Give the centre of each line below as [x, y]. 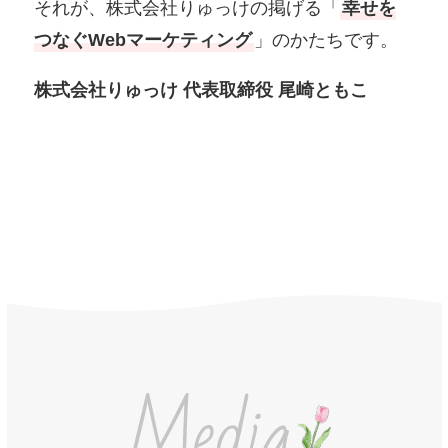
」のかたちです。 [326, 40]
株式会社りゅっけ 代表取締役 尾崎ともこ [201, 90]
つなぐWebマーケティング [143, 40]
